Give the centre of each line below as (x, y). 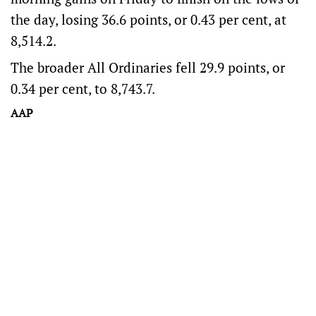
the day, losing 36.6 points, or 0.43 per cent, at (148, 19)
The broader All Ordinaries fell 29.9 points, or (148, 67)
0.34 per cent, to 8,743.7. (83, 89)
